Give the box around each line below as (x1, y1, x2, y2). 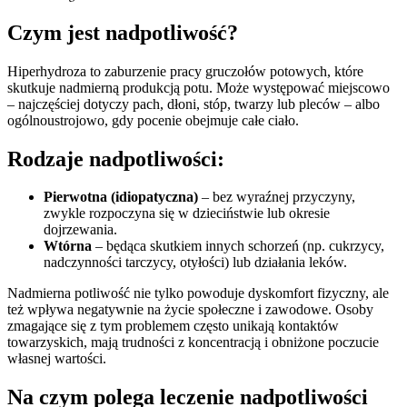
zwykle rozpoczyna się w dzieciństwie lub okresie (44, 205, 330, 222)
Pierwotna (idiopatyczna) (44, 189, 198, 205)
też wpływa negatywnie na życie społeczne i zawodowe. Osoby (7, 302, 373, 318)
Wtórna (44, 238, 92, 254)
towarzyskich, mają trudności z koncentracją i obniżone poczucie (7, 334, 379, 351)
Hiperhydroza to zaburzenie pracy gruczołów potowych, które (7, 63, 363, 79)
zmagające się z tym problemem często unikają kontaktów (7, 318, 339, 334)
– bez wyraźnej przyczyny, (198, 189, 355, 205)
